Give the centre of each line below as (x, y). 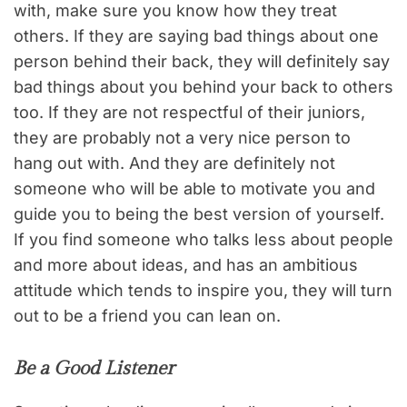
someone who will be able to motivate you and (194, 189)
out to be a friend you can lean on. (147, 316)
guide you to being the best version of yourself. (199, 214)
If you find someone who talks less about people (203, 240)
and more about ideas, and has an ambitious (186, 265)
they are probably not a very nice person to (182, 138)
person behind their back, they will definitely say (202, 62)
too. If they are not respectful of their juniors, (189, 113)
